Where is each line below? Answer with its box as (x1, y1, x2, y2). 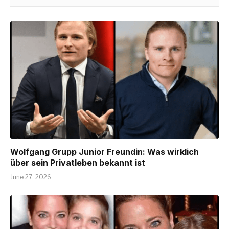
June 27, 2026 (10, 173, 51, 181)
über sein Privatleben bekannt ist (10, 157, 145, 168)
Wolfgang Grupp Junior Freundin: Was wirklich (10, 147, 199, 157)
